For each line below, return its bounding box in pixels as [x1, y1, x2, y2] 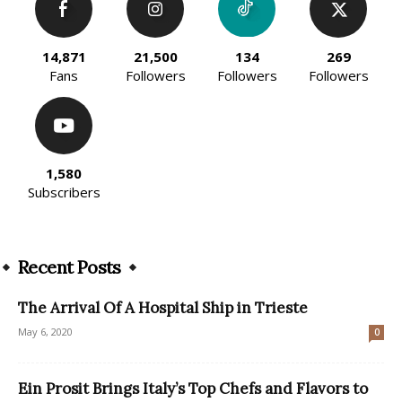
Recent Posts [18, 256, 121, 279]
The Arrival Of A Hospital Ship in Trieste [18, 298, 308, 319]
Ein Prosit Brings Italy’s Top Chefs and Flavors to [18, 379, 368, 399]
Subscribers [27, 183, 100, 202]
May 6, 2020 [18, 325, 73, 339]
